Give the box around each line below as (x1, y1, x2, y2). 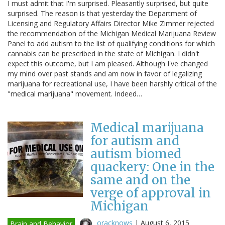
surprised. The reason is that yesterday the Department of (8, 8, 197, 18)
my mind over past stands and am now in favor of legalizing (8, 68, 202, 78)
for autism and (90, 133, 179, 149)
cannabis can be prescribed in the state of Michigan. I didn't (8, 48, 199, 58)
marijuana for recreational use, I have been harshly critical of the (8, 78, 217, 88)
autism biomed (90, 146, 181, 162)
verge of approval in (90, 185, 211, 201)
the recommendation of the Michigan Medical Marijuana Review (8, 28, 216, 38)
